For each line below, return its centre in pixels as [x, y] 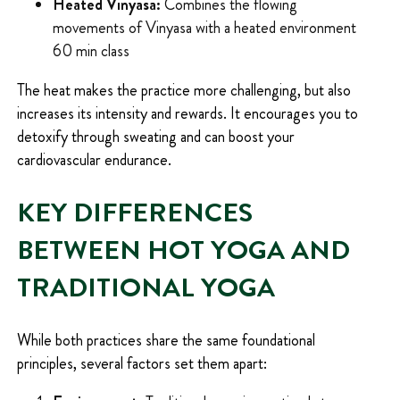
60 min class [91, 51]
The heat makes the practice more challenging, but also [183, 91]
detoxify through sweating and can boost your [155, 137]
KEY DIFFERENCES [134, 213]
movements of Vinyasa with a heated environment [204, 28]
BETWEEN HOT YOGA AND [183, 250]
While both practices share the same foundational [166, 341]
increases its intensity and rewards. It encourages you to [187, 114]
